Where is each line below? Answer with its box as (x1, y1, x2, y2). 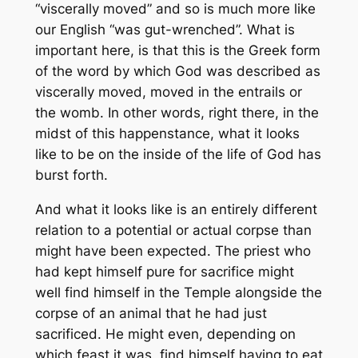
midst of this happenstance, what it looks (34, 125, 300, 142)
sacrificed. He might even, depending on (34, 325, 296, 342)
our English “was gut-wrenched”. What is (34, 22, 295, 38)
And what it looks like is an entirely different (34, 201, 317, 217)
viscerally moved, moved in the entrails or (34, 84, 302, 101)
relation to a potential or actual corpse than (34, 221, 312, 238)
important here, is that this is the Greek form (34, 42, 320, 59)
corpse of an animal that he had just (34, 304, 267, 321)
